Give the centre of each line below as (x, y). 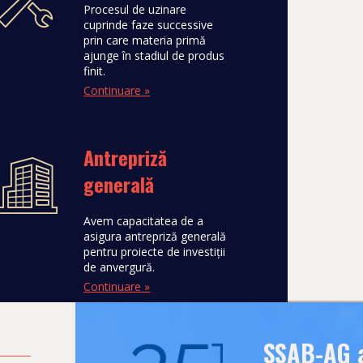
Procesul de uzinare (135, 9)
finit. (95, 71)
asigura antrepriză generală (155, 236)
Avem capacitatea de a (144, 221)
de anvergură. (120, 267)
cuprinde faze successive (149, 25)
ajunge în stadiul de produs (154, 56)
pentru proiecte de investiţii (155, 252)
